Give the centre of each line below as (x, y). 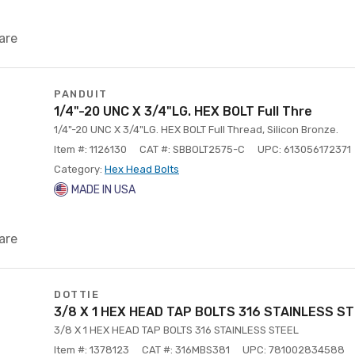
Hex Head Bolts (142, 169)
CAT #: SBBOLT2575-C (192, 149)
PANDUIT (81, 94)
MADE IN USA (103, 190)
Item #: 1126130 (90, 149)
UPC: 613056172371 (304, 149)
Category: (79, 169)
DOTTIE (76, 294)
